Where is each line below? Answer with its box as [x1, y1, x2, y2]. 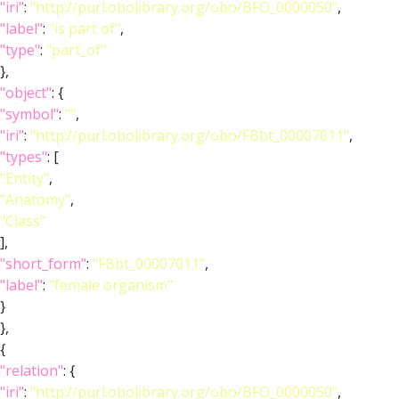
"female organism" [49, 275, 173, 295]
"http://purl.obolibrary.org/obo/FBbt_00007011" [30, 126, 349, 145]
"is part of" [49, 19, 120, 38]
